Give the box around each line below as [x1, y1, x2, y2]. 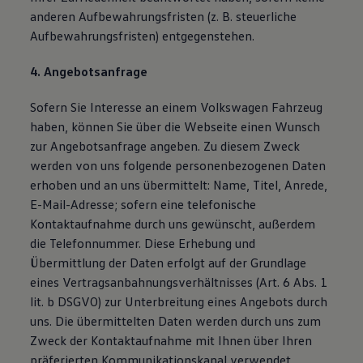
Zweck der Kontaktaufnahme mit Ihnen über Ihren [30, 332, 313, 348]
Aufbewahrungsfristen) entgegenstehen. [30, 28, 255, 44]
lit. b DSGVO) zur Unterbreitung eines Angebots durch [30, 293, 328, 310]
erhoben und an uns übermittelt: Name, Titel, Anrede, [30, 177, 328, 193]
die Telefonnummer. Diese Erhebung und [30, 235, 256, 251]
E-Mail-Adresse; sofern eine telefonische [30, 196, 257, 212]
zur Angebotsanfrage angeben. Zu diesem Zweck [30, 138, 301, 154]
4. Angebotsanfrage [30, 63, 148, 79]
